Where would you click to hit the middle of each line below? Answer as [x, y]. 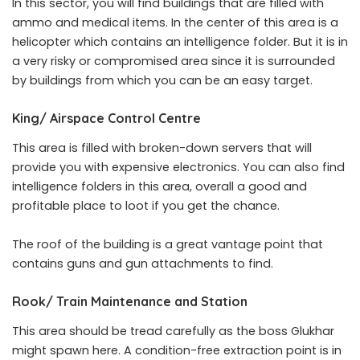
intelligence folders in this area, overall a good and [160, 186]
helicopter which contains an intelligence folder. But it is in [180, 41]
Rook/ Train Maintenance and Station [130, 301]
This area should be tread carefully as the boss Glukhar [173, 331]
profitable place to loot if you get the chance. [146, 205]
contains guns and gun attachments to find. [143, 263]
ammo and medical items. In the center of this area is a [175, 22]
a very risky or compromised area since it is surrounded [174, 61]
